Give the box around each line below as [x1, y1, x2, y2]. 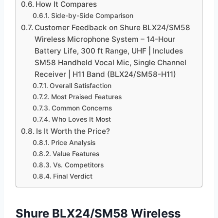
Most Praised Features [51, 93, 122, 101]
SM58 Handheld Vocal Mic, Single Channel [35, 58, 187, 68]
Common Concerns [51, 104, 112, 112]
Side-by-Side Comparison [51, 12, 133, 20]
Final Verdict [53, 172, 92, 181]
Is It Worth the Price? [36, 127, 110, 136]
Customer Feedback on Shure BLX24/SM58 [35, 23, 191, 33]
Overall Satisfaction [49, 82, 111, 90]
